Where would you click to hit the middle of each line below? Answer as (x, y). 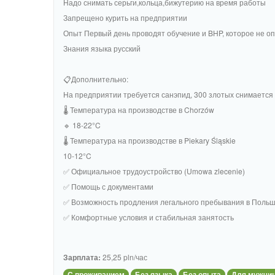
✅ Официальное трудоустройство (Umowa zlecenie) (154, 171)
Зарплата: (82, 257)
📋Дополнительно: (96, 79)
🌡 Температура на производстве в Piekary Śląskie (149, 140)
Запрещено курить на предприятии (125, 17)
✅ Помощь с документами (108, 186)
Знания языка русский (102, 48)
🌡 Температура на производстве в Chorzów (139, 110)
